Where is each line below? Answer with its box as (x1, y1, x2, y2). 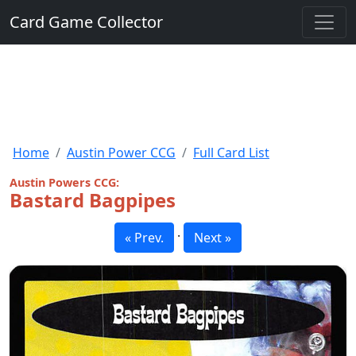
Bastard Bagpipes (10, 187, 176, 213)
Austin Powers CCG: (10, 175, 119, 190)
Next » (194, 229, 231, 246)
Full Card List (193, 144, 269, 161)
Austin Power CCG (67, 144, 176, 161)
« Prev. (125, 229, 164, 246)
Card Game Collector (10, 11, 163, 33)
